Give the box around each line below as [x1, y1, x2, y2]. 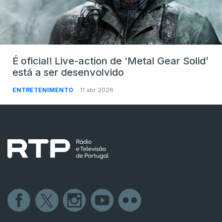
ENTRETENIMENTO [12, 86, 75, 94]
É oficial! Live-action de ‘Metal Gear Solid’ [12, 55, 209, 67]
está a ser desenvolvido [12, 66, 124, 78]
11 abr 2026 [80, 86, 113, 94]
